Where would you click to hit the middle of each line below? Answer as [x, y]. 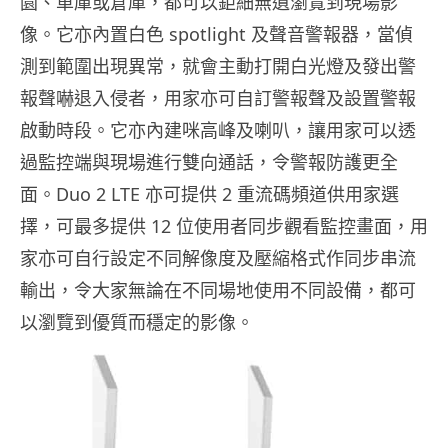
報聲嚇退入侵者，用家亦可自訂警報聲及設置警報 [218, 98]
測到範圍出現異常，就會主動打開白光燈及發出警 [218, 66]
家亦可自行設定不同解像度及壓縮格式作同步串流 [218, 258]
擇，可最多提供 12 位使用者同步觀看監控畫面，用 [224, 226]
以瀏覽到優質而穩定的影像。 [137, 322]
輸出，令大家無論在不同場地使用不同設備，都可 [218, 290]
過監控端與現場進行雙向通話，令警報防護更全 [209, 162]
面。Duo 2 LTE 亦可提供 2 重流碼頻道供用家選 [209, 194]
